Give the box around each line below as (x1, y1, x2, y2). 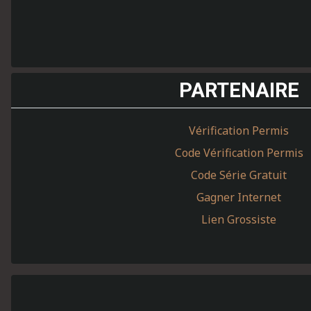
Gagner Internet (196, 190, 281, 205)
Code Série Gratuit (191, 167, 287, 183)
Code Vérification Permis (174, 145, 303, 160)
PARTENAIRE (178, 78, 299, 102)
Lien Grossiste (201, 212, 276, 227)
